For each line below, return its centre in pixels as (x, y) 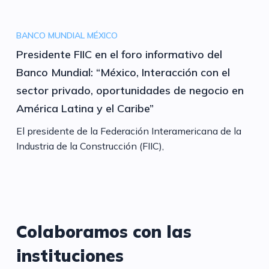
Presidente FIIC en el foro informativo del (119, 54)
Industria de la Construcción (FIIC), (90, 146)
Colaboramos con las (104, 231)
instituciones (70, 255)
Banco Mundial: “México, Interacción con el (123, 72)
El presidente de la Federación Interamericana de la (128, 131)
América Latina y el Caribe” (85, 108)
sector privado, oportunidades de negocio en (130, 90)
